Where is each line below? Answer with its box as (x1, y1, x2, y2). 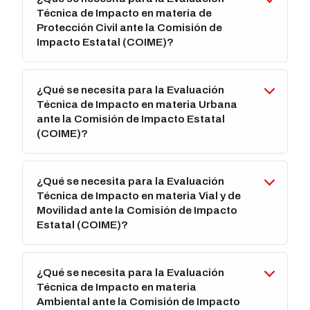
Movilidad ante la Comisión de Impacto (37, 204, 238, 217)
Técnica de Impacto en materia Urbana (37, 98, 238, 111)
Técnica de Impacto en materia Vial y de (37, 190, 241, 202)
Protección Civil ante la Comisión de (37, 21, 223, 34)
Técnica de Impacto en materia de (37, 7, 212, 19)
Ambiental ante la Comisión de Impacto (37, 295, 241, 308)
